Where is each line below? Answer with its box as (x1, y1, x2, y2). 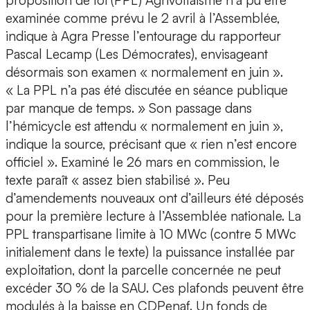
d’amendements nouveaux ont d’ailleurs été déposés (6, 190, 304, 207)
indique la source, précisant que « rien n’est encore (6, 136, 297, 153)
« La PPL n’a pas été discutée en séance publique (6, 82, 288, 99)
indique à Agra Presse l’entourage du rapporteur (6, 28, 281, 45)
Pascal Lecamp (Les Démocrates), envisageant (6, 46, 268, 63)
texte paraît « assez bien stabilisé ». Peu (6, 172, 230, 189)
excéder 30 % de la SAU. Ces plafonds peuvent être (6, 280, 304, 297)
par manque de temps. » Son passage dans (6, 100, 252, 117)
